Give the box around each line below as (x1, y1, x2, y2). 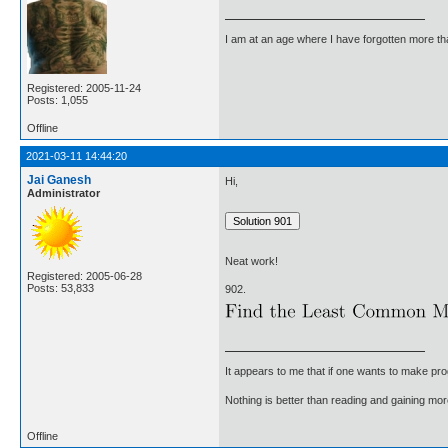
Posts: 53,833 (27, 282, 94, 295)
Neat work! (225, 254, 278, 267)
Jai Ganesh (27, 173, 91, 188)
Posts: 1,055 (27, 94, 88, 107)
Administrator (27, 187, 100, 200)
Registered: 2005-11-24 (27, 82, 141, 95)
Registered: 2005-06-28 (27, 270, 142, 283)
